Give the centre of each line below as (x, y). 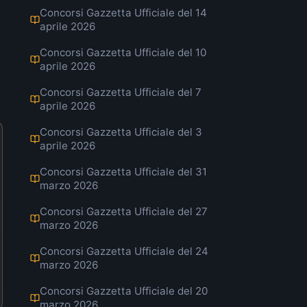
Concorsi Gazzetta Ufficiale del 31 (123, 172)
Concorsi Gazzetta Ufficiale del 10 (123, 52)
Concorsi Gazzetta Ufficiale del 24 (124, 251)
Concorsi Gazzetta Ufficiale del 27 (124, 211)
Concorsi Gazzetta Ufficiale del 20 (124, 291)
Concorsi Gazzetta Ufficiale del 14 (123, 13)
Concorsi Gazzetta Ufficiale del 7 (121, 92)
